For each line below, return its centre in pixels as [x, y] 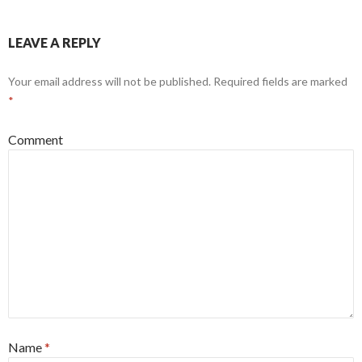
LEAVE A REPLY [55, 43]
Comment [36, 140]
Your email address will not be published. [109, 82]
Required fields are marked [279, 82]
